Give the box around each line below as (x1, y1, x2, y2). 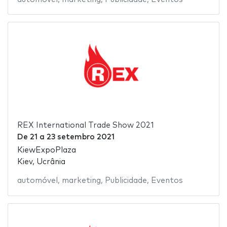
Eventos (150, 177, 183, 185)
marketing (61, 177, 101, 185)
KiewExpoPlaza (17, 146, 76, 155)
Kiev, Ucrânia (17, 158, 65, 166)
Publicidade (104, 177, 147, 185)
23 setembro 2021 (46, 133, 115, 141)
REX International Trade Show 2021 (17, 121, 154, 129)
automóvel (17, 177, 58, 185)
